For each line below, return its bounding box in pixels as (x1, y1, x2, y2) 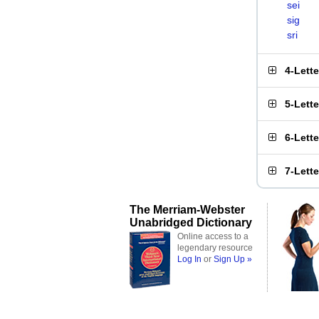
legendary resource (177, 243, 253, 253)
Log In (177, 254, 202, 264)
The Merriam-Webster (130, 203, 245, 216)
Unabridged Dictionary (130, 216, 252, 229)
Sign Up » (214, 254, 252, 264)
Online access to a (177, 231, 249, 241)
